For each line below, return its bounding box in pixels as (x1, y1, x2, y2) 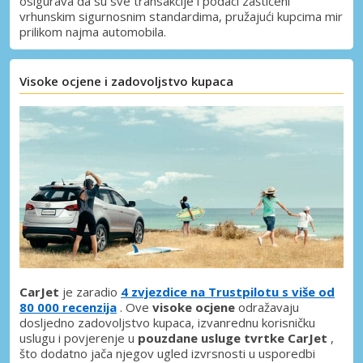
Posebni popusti (57, 324, 173, 344)
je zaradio (59, 283, 121, 300)
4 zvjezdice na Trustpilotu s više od (121, 283, 335, 300)
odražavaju (235, 298, 299, 315)
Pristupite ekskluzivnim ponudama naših (57, 343, 304, 361)
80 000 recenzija (19, 298, 117, 315)
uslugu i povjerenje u (19, 329, 138, 346)
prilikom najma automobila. (19, 23, 166, 40)
